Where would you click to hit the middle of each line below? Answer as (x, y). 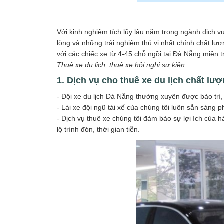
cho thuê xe (127, 80)
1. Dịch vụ (79, 80)
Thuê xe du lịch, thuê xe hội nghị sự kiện (121, 65)
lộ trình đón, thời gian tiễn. (98, 129)
